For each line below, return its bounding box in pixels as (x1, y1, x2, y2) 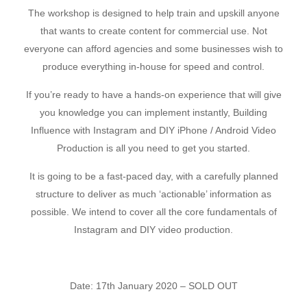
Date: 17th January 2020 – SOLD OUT (69, 280, 238, 291)
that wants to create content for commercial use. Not (40, 25, 267, 36)
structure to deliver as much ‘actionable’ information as (36, 188, 271, 199)
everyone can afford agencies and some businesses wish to (24, 43, 283, 54)
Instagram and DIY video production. (74, 224, 233, 235)
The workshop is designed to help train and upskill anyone (27, 8, 280, 19)
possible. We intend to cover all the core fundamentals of (30, 206, 277, 217)
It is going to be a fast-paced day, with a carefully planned (29, 171, 278, 182)
